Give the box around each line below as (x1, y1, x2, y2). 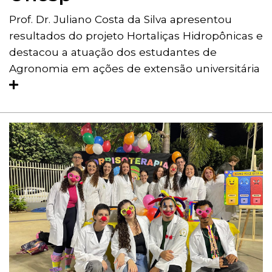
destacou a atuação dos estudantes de (9, 46, 217, 59)
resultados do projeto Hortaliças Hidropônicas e (9, 29, 263, 42)
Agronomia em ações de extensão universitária (9, 62, 260, 75)
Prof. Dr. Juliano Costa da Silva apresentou (9, 13, 232, 26)
